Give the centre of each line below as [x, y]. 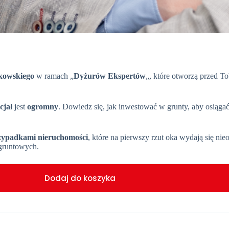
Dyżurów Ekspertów [110, 76]
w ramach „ [54, 76]
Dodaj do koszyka [80, 178]
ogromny [43, 106]
